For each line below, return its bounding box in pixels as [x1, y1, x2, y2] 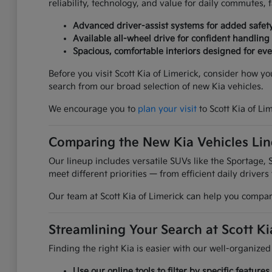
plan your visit [137, 104, 197, 115]
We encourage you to [48, 104, 138, 115]
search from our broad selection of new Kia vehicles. [48, 81, 263, 92]
